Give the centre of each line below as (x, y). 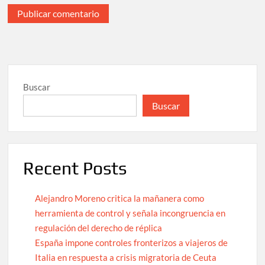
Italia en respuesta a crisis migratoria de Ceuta (126, 258)
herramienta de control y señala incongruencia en (130, 213)
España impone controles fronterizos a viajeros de (132, 243)
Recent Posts (75, 168)
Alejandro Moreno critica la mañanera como (120, 198)
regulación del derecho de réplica (99, 228)
